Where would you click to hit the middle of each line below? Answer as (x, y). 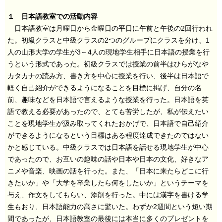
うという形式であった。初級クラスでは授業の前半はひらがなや (108, 64)
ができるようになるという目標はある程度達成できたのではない (108, 135)
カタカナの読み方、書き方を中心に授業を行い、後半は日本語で (108, 76)
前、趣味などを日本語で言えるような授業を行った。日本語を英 (108, 100)
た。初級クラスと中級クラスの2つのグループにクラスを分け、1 (109, 40)
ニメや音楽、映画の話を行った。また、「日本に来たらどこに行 (108, 171)
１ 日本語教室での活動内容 (53, 16)
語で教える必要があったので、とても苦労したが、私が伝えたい (108, 111)
